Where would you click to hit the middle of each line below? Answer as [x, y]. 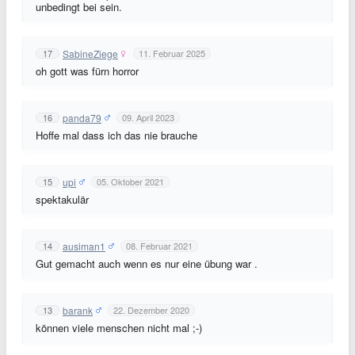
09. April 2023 [148, 117]
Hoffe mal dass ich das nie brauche [116, 135]
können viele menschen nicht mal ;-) [119, 328]
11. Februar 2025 [172, 53]
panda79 [82, 117]
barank [78, 310]
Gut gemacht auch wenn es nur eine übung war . [147, 263]
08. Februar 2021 [159, 246]
